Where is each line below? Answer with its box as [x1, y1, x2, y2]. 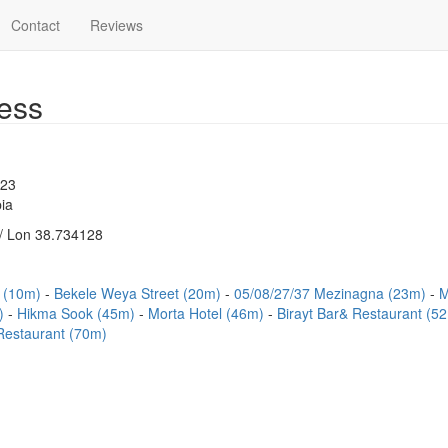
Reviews [90, 15, 143, 35]
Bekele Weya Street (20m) [54, 283, 225, 303]
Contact [11, 15, 60, 35]
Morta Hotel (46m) [148, 303, 268, 323]
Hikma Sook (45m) [17, 303, 139, 323]
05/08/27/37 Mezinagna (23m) [234, 283, 430, 303]
